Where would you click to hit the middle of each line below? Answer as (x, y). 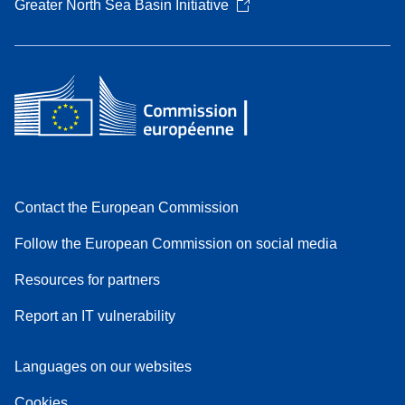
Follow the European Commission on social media (176, 243)
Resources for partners (87, 279)
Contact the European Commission (127, 207)
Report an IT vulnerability (95, 316)
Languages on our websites (103, 366)
